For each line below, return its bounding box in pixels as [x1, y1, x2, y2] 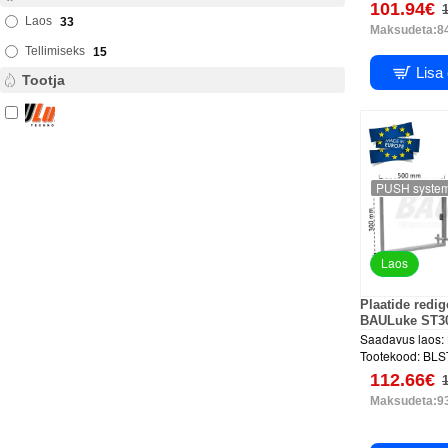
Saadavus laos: [360, 330, 444, 348]
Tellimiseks [25, 44, 85, 59]
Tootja [22, 71, 65, 88]
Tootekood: [360, 347, 420, 365]
